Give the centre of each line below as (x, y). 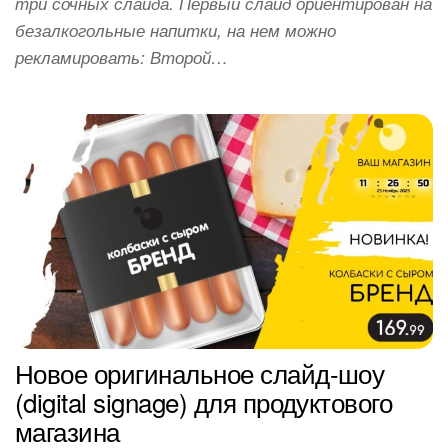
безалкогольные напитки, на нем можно (175, 30)
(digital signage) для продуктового (204, 402)
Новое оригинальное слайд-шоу (200, 373)
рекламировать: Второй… (121, 57)
